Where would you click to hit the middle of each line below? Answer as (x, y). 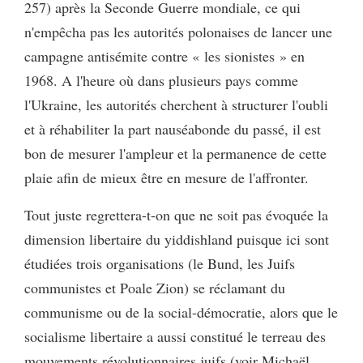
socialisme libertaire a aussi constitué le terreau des (175, 337)
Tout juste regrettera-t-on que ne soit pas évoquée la (176, 215)
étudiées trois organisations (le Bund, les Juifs (160, 264)
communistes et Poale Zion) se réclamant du (155, 288)
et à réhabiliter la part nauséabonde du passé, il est (173, 129)
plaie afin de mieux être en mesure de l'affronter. (167, 178)
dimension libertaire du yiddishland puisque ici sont (177, 239)
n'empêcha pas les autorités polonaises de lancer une (178, 32)
